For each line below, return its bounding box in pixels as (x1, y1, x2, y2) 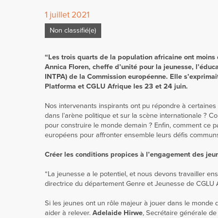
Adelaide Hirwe (92, 209, 143, 217)
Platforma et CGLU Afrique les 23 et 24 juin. (45, 82, 188, 91)
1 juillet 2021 (45, 10, 90, 20)
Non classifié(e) (50, 26, 96, 35)
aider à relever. (45, 209, 92, 217)
